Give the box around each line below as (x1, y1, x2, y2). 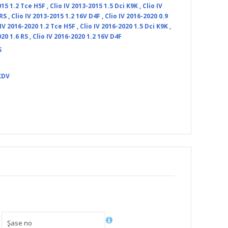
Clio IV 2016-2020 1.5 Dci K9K (79, 22, 168, 31)
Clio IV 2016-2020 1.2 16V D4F (32, 32, 122, 41)
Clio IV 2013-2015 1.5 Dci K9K (49, 2, 138, 10)
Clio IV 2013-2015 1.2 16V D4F (11, 12, 100, 20)
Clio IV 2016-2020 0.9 (104, 12, 168, 20)
